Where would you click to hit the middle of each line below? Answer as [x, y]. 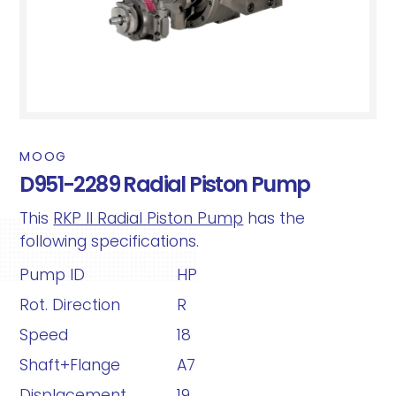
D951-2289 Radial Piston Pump [165, 184]
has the [274, 218]
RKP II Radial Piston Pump [148, 218]
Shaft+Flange [70, 365]
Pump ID [53, 275]
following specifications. [110, 241]
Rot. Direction [70, 305]
